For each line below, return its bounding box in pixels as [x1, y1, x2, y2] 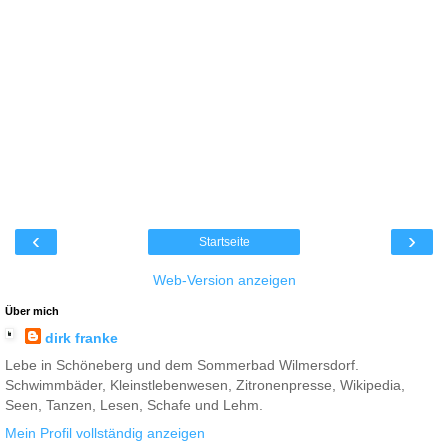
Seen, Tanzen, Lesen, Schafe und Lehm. [5, 397, 263, 414]
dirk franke [44, 330, 118, 347]
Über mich [5, 305, 59, 318]
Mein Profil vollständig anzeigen [5, 424, 205, 441]
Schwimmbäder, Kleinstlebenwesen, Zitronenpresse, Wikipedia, [5, 377, 405, 394]
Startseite [198, 235, 250, 250]
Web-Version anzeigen [152, 272, 296, 289]
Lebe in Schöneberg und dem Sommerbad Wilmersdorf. [5, 357, 359, 374]
